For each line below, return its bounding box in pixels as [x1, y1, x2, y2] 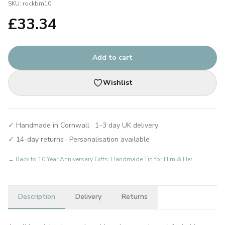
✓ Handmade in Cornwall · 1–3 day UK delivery [8, 121, 158, 130]
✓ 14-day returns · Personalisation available [8, 135, 150, 144]
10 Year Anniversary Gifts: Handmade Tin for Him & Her [38, 155, 192, 163]
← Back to [8, 155, 38, 163]
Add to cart [92, 53, 133, 62]
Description [18, 192, 55, 201]
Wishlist [102, 78, 133, 87]
